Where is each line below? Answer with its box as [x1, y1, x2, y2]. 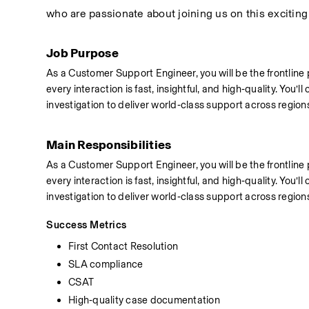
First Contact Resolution [68, 240, 179, 252]
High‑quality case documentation [68, 294, 220, 306]
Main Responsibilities [46, 137, 172, 152]
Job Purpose [46, 46, 119, 61]
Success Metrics [46, 219, 127, 231]
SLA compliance [68, 258, 143, 270]
